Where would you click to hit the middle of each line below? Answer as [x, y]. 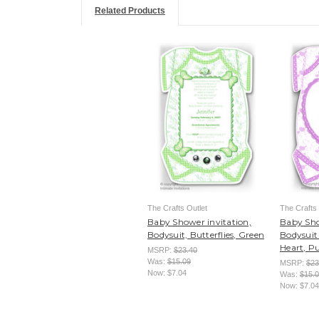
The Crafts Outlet [177, 208]
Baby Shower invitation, [199, 221]
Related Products [130, 11]
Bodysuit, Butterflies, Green [206, 234]
